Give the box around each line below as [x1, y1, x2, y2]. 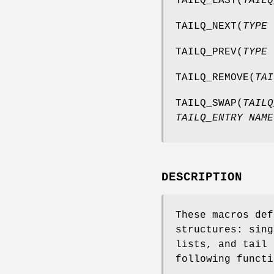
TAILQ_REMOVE [176, 72, 249, 83]
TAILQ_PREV [176, 46, 237, 57]
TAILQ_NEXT [176, 20, 237, 32]
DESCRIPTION [161, 170, 242, 184]
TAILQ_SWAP [176, 97, 237, 109]
